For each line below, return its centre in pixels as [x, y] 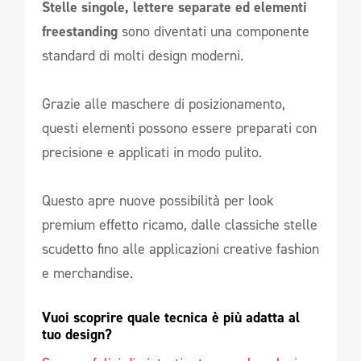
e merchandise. [87, 273]
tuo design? [79, 334]
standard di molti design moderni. [143, 55]
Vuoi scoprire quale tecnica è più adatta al [171, 317]
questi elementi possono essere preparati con [179, 128]
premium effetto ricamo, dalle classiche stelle [180, 224]
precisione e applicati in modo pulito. [152, 152]
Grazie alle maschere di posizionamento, [164, 104]
